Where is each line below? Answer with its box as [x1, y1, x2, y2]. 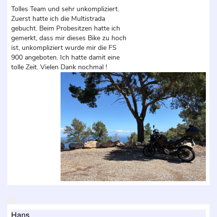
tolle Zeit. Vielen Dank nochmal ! [11, 62, 107, 72]
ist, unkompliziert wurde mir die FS [11, 43, 117, 52]
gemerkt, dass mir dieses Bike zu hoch [11, 33, 126, 43]
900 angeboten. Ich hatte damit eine [11, 52, 120, 62]
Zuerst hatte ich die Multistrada [11, 14, 105, 23]
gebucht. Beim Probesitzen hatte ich [11, 23, 120, 33]
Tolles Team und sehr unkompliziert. [11, 4, 119, 14]
